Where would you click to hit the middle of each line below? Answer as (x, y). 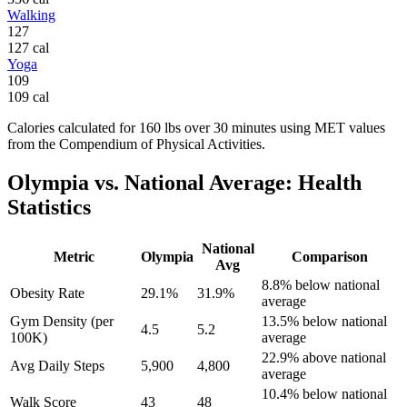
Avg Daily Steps (57, 365)
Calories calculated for (73, 127)
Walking (31, 15)
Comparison (329, 256)
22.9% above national (324, 357)
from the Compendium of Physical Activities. (136, 144)
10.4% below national (324, 393)
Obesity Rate (47, 293)
